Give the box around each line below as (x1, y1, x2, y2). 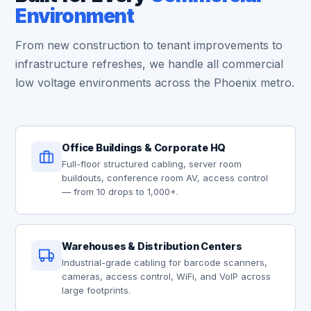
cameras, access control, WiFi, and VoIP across (62, 271, 271, 282)
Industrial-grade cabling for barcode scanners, (62, 257, 268, 268)
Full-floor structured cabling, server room (62, 158, 242, 169)
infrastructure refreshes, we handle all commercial (15, 57, 284, 71)
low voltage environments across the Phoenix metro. (15, 76, 295, 90)
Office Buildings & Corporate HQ (62, 142, 226, 153)
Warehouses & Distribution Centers (62, 240, 242, 252)
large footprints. (62, 285, 131, 296)
